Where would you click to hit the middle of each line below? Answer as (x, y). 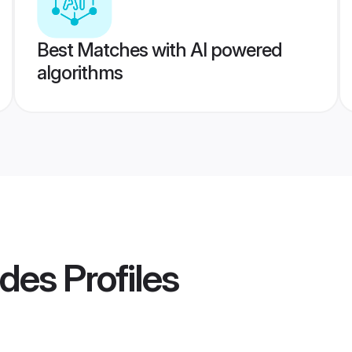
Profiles (117, 278)
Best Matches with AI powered (159, 50)
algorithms (79, 73)
